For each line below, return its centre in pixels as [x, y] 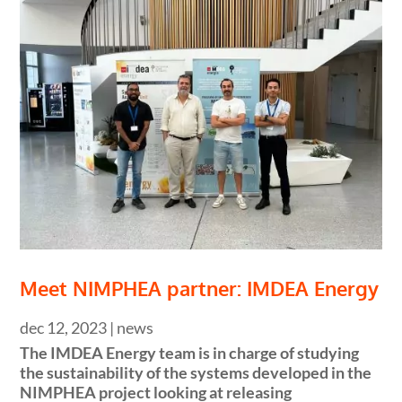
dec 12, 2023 [64, 328]
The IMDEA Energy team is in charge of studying [190, 353]
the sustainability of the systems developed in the [196, 373]
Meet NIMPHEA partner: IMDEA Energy [200, 288]
